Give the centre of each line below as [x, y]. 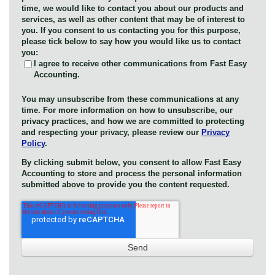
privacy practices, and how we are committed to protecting [133, 122]
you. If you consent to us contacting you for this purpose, [131, 30]
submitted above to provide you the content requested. [126, 185]
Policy [33, 144]
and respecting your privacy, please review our [111, 133]
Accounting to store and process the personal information [132, 174]
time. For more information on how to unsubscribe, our [127, 110]
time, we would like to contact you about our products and [133, 8]
